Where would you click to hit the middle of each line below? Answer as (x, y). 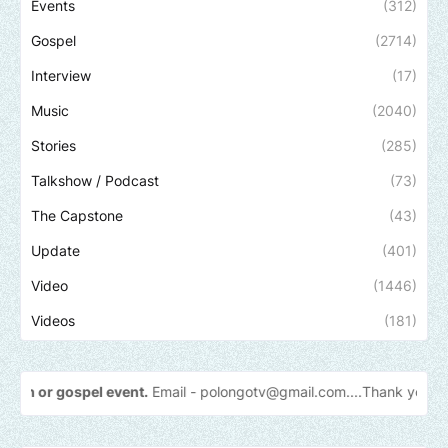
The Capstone (77, 216)
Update (55, 251)
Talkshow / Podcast (95, 181)
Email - (37, 392)
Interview (61, 76)
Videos (53, 321)
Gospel (53, 41)
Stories (53, 146)
